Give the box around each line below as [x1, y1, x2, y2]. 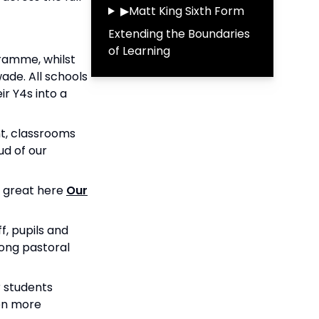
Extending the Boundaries [108, 25, 250, 42]
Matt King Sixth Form [128, 2, 244, 19]
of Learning [108, 42, 170, 59]
